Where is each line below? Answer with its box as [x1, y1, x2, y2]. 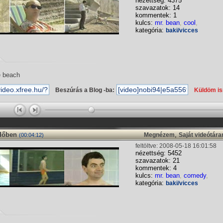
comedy [184, 172, 206, 179]
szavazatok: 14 [135, 4, 180, 11]
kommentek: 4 [135, 164, 177, 172]
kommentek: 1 [135, 11, 177, 19]
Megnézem [144, 131, 175, 138]
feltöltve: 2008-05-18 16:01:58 [135, 142, 217, 149]
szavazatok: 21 [135, 157, 180, 164]
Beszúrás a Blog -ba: [55, 87, 114, 94]
